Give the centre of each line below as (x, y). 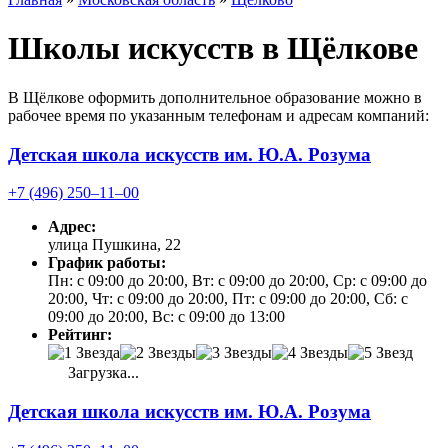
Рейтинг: (80, 335)
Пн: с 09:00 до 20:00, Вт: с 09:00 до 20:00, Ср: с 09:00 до (237, 281)
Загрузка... (101, 373)
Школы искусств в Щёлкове (213, 48)
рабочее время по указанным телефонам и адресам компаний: (218, 115)
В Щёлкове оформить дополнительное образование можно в (215, 97)
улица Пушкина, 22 (114, 245)
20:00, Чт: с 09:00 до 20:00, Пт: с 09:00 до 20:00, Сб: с (228, 299)
